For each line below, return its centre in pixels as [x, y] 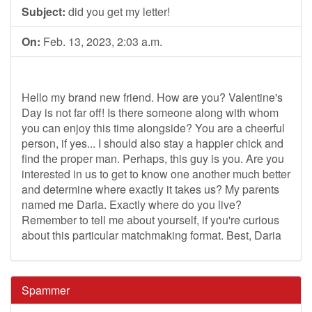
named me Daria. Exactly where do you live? [132, 204]
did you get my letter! [118, 11]
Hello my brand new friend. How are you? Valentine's [152, 97]
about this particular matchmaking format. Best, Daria [151, 235]
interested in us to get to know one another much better [156, 174]
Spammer [46, 290]
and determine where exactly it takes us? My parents [150, 189]
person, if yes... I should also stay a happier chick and [153, 143]
